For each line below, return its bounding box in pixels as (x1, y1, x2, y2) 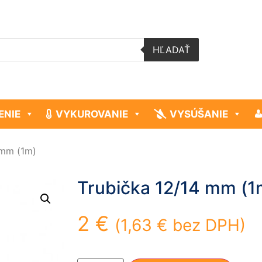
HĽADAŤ (152, 44, 190, 56)
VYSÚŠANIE (169, 108, 228, 120)
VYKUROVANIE (56, 108, 129, 120)
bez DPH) (168, 215, 246, 235)
